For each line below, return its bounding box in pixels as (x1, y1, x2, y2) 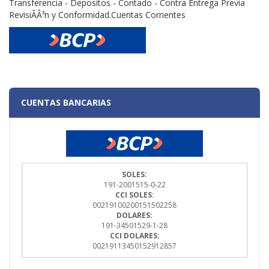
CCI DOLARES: (109, 231, 160, 241)
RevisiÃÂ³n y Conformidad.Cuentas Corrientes (9, 9, 186, 21)
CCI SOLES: (115, 190, 154, 201)
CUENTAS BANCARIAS (21, 97, 111, 109)
